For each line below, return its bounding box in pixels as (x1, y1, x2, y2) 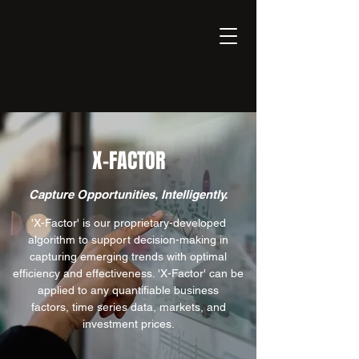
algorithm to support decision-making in (28, 233, 228, 246)
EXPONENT (8, 25, 67, 49)
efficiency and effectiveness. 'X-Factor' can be (13, 267, 244, 280)
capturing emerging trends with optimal (30, 250, 227, 263)
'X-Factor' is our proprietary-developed (30, 216, 226, 229)
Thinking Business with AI (8, 50, 155, 66)
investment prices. (82, 317, 175, 330)
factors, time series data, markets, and (30, 301, 226, 313)
